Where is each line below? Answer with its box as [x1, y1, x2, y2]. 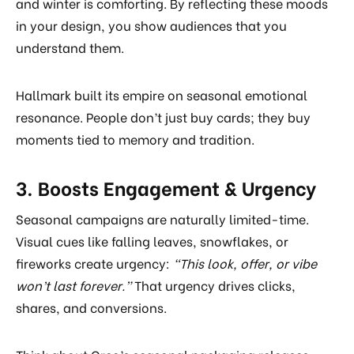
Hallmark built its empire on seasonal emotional [16, 85, 307, 104]
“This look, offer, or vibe [173, 254, 317, 273]
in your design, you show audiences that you [16, 16, 287, 35]
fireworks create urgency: [16, 254, 173, 273]
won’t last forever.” [16, 276, 131, 295]
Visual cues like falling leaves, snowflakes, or [16, 232, 288, 250]
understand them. [16, 38, 124, 57]
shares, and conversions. [16, 298, 167, 317]
